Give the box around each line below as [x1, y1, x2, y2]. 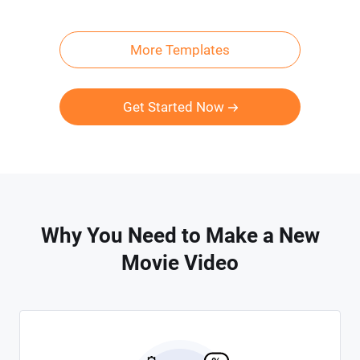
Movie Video [121, 251, 239, 275]
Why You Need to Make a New [40, 223, 320, 247]
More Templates [130, 42, 230, 58]
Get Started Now [122, 99, 224, 115]
